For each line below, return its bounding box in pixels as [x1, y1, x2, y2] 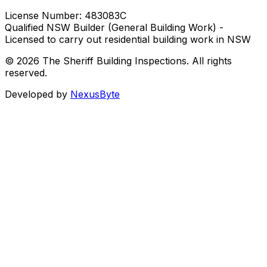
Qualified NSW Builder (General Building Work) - [5, 21, 223, 33]
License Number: [5, 9, 85, 21]
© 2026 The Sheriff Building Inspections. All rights [5, 54, 232, 67]
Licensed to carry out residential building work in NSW [5, 33, 251, 45]
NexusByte [70, 88, 120, 100]
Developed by [5, 88, 67, 100]
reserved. [5, 66, 47, 79]
